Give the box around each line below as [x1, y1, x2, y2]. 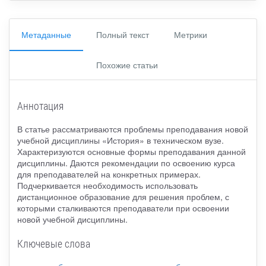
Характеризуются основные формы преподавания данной [17, 145, 246, 158]
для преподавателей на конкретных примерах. [17, 168, 201, 180]
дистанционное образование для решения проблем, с [17, 191, 229, 203]
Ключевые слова [17, 236, 90, 251]
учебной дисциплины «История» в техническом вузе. [17, 134, 224, 147]
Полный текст [96, 28, 149, 40]
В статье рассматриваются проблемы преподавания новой [17, 123, 248, 135]
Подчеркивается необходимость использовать [17, 179, 198, 192]
